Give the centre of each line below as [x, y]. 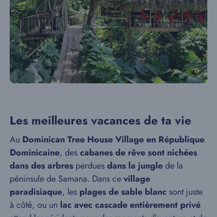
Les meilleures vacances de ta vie [101, 120]
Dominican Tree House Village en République [113, 139]
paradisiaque [36, 192]
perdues [90, 166]
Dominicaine [35, 153]
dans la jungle [135, 166]
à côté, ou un [34, 205]
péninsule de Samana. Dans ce [65, 179]
